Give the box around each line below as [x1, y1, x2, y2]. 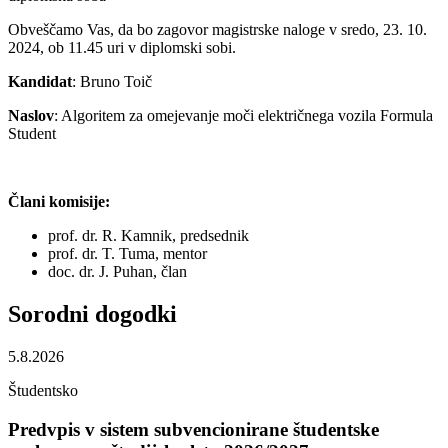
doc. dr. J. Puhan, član [48, 263, 187, 281]
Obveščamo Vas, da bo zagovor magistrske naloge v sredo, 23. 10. [8, 21, 427, 39]
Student [8, 125, 56, 143]
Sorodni [8, 300, 89, 327]
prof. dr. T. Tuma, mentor [48, 245, 207, 263]
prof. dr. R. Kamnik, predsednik [48, 227, 249, 245]
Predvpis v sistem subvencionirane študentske [8, 418, 379, 440]
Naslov [8, 107, 54, 125]
